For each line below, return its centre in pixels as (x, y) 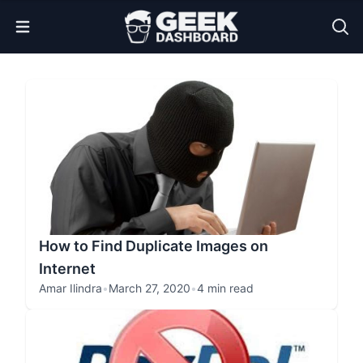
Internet (67, 269)
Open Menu (53, 24)
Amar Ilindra (70, 288)
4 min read (225, 288)
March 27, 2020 (149, 288)
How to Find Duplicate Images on (154, 246)
